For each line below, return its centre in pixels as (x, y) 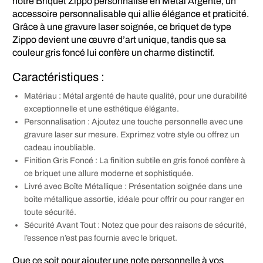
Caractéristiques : (58, 77)
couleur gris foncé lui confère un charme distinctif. (114, 52)
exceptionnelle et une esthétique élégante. (102, 109)
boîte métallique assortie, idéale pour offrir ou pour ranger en (134, 199)
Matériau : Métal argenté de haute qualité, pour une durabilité (136, 96)
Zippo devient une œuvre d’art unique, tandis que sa (119, 39)
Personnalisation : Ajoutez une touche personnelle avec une (134, 122)
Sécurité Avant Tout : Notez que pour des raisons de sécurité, (135, 225)
